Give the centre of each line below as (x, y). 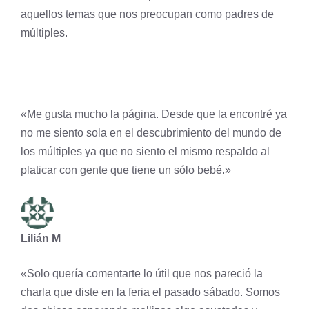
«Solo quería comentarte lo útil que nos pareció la (142, 273)
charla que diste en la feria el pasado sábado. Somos (150, 292)
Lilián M (41, 238)
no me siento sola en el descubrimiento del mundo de (151, 133)
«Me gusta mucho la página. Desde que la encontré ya (154, 114)
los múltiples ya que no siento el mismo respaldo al (145, 151)
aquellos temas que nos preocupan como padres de (147, 14)
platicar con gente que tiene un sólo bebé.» (126, 170)
